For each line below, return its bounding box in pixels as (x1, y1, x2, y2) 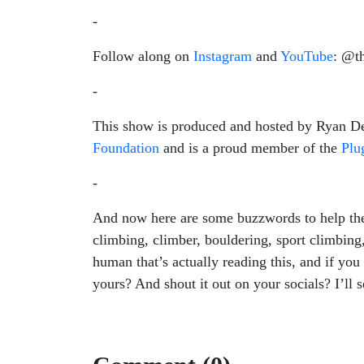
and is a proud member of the (159, 140, 337, 156)
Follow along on (93, 48, 189, 64)
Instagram (189, 48, 252, 64)
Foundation (93, 140, 159, 156)
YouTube (277, 48, 333, 64)
